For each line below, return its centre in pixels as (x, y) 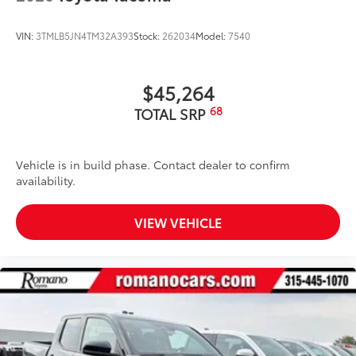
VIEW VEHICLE (178, 222)
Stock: (148, 36)
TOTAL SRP (172, 114)
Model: (212, 36)
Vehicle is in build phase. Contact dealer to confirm (153, 165)
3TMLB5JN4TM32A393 (85, 36)
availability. (46, 181)
